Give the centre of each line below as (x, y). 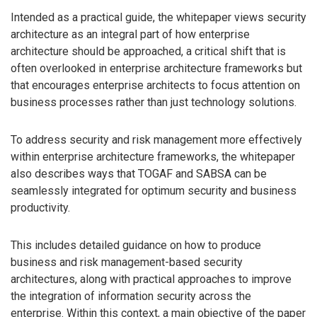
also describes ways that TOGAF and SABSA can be (139, 173)
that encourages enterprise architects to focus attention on (155, 85)
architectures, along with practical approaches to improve (151, 279)
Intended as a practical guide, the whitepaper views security (158, 17)
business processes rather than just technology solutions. (154, 102)
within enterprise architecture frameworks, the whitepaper (153, 156)
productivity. (40, 207)
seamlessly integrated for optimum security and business (154, 190)
